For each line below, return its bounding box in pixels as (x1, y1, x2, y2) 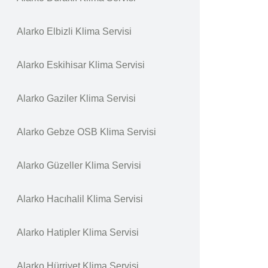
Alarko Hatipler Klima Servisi (17, 227, 139, 237)
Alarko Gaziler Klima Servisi (17, 93, 136, 103)
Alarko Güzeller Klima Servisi (17, 160, 141, 170)
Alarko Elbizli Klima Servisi (17, 26, 132, 36)
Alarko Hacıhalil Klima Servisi (17, 194, 143, 204)
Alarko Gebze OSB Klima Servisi (17, 127, 156, 137)
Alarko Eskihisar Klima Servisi (17, 60, 145, 70)
